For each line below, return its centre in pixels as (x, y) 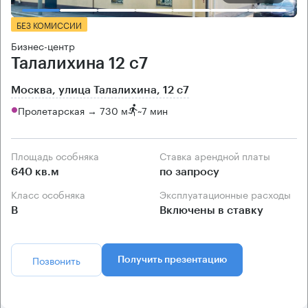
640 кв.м (35, 172)
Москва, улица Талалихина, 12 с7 (100, 90)
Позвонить (56, 260)
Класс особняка (51, 194)
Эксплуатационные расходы (229, 194)
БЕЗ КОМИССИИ (49, 25)
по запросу (189, 172)
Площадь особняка (58, 156)
